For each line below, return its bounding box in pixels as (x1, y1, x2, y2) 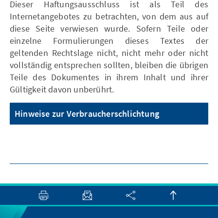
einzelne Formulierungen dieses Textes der (10, 35, 208, 46)
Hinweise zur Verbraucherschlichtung (15, 108, 159, 119)
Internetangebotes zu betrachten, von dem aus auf (10, 11, 208, 22)
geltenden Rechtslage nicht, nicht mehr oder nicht (10, 47, 208, 58)
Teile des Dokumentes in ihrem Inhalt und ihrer (10, 72, 208, 83)
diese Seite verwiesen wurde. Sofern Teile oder (10, 23, 208, 34)
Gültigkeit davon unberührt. (10, 84, 114, 95)
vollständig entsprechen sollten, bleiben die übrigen (10, 59, 208, 71)
